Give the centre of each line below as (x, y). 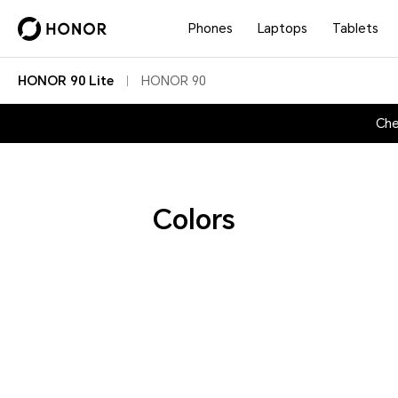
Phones (211, 28)
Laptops (283, 28)
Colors (194, 220)
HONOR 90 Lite (66, 81)
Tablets (356, 28)
